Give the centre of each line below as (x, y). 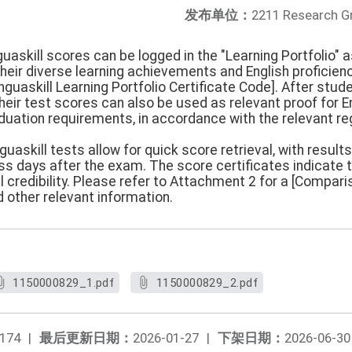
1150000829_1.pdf (64, 283)
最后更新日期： (86, 338)
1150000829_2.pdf (207, 283)
